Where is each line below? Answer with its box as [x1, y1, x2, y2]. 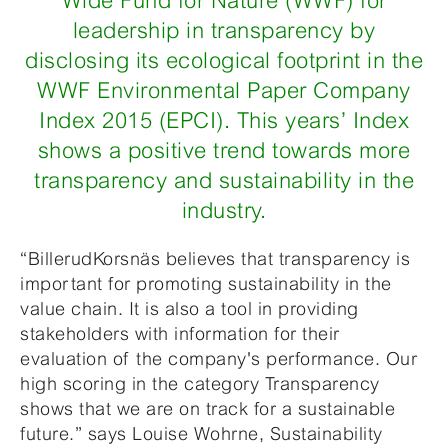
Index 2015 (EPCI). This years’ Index [39, 108, 409, 133]
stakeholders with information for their [20, 323, 340, 344]
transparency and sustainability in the [34, 168, 414, 193]
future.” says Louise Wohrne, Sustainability [20, 423, 383, 444]
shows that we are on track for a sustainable [20, 398, 395, 419]
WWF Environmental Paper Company [37, 78, 411, 103]
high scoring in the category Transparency [20, 373, 380, 394]
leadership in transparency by [72, 18, 376, 43]
